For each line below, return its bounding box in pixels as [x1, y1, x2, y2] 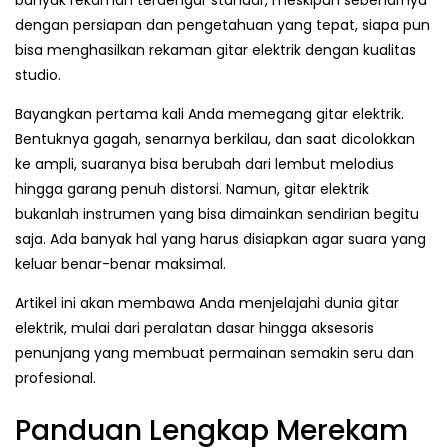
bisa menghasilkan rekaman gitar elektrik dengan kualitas [15, 40, 416, 61]
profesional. [15, 368, 96, 389]
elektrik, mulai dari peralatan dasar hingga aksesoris [15, 318, 374, 339]
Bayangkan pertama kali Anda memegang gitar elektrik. [15, 104, 404, 125]
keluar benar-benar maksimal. [15, 254, 226, 275]
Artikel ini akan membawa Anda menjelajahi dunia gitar [15, 293, 399, 314]
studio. [15, 65, 61, 86]
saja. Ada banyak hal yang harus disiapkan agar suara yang [15, 229, 426, 250]
